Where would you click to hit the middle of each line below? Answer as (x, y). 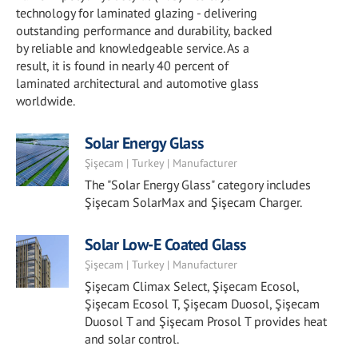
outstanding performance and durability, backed (144, 30)
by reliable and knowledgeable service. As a (133, 48)
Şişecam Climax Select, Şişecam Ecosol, (191, 286)
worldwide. (46, 101)
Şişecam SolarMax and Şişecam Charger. (193, 202)
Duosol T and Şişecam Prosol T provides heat (205, 321)
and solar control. (131, 339)
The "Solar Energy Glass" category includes (197, 185)
